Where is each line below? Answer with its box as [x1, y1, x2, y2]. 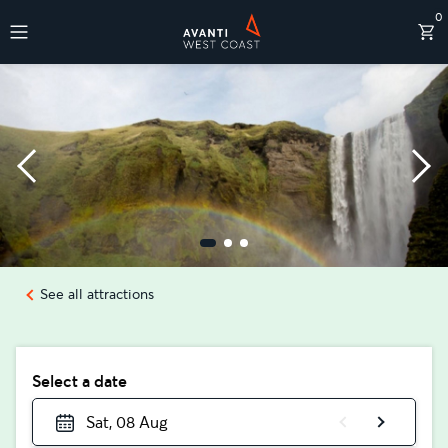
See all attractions [40, 285, 154, 303]
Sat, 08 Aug [85, 412, 167, 432]
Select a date [32, 371, 127, 391]
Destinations [32, 79, 119, 99]
